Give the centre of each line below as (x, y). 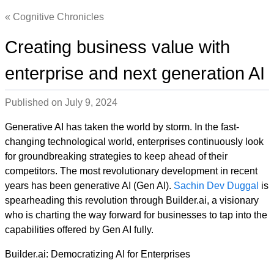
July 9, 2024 (91, 102)
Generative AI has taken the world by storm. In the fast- (122, 127)
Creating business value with (117, 47)
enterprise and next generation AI (135, 73)
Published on (35, 102)
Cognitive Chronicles (58, 17)
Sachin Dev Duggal (216, 186)
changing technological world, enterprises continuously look (134, 142)
